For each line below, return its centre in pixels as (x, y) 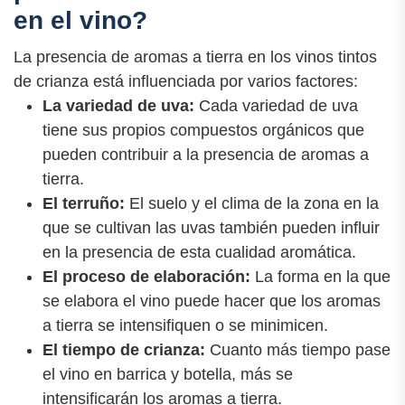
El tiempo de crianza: (124, 349)
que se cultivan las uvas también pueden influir (211, 227)
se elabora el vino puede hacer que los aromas (212, 301)
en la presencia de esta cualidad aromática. (199, 252)
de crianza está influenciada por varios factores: (186, 81)
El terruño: (84, 203)
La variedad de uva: (118, 105)
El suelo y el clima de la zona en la (252, 203)
